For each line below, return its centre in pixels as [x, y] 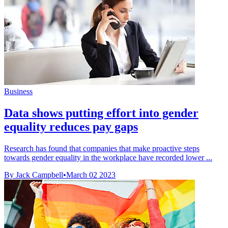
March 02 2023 [91, 175]
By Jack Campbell [34, 175]
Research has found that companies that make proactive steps [102, 148]
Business [18, 91]
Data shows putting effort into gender [101, 113]
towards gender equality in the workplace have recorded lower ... [108, 157]
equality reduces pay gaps [71, 126]
